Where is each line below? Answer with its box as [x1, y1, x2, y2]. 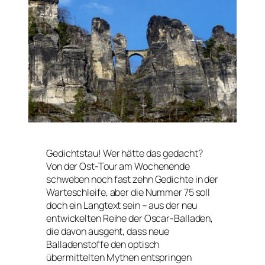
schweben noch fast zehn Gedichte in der [46, 172, 219, 186]
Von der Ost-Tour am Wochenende [46, 159, 190, 173]
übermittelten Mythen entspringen [46, 250, 192, 264]
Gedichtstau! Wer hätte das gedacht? [46, 146, 203, 160]
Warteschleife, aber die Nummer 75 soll [46, 185, 211, 199]
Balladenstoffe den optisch [46, 237, 160, 251]
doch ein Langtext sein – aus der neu [46, 198, 198, 212]
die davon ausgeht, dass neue [46, 224, 170, 238]
